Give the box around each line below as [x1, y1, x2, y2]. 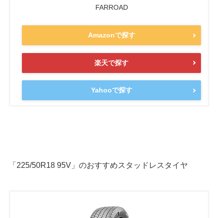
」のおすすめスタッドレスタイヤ [71, 161, 188, 169]
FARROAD [95, 3, 128, 11]
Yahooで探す [91, 86, 132, 94]
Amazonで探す [88, 31, 135, 39]
